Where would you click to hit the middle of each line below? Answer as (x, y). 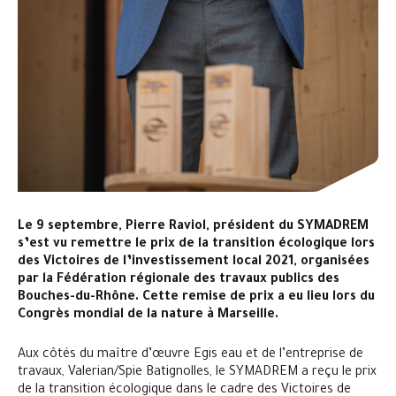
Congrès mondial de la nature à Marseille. (148, 316)
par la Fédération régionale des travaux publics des (179, 280)
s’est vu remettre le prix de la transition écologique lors (196, 245)
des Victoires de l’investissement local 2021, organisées (194, 263)
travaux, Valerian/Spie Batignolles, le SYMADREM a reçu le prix (197, 373)
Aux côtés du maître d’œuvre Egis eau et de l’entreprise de (190, 355)
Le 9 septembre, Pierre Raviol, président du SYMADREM (193, 227)
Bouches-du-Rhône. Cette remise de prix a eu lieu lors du (196, 298)
